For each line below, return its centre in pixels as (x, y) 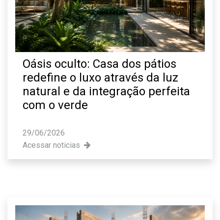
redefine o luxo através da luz (100, 78)
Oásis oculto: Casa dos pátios (99, 64)
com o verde (55, 105)
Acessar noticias (53, 145)
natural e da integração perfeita (106, 92)
